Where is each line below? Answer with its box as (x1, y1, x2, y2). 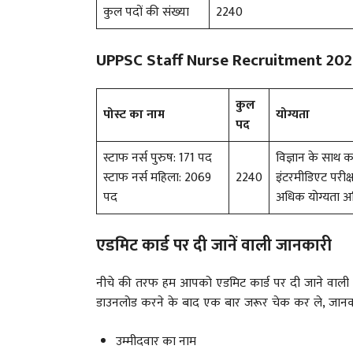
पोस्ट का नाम (103, 103, 165, 125)
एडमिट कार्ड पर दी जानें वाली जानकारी (96, 231, 332, 259)
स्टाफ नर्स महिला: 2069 (103, 166, 211, 188)
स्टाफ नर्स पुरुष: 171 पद (103, 147, 212, 169)
